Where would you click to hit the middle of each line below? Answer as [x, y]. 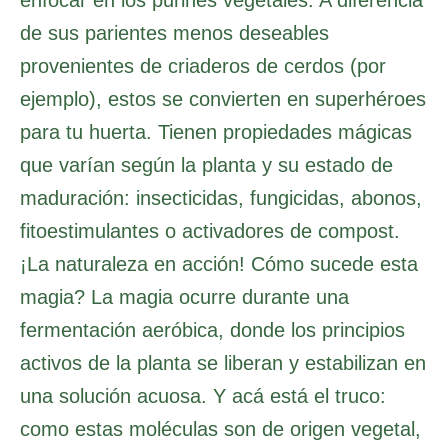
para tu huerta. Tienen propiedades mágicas [216, 131]
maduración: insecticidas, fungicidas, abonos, [221, 197]
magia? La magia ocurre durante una [184, 296]
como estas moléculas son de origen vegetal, [220, 428]
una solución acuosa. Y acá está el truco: [203, 395]
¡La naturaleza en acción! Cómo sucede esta [219, 263]
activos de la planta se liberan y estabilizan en [223, 362]
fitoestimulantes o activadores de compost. [210, 230]
